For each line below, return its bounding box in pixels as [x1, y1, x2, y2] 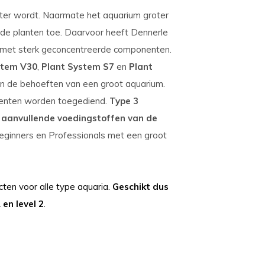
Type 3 [109, 95, 138, 106]
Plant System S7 [41, 61, 114, 72]
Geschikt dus [112, 181, 169, 192]
